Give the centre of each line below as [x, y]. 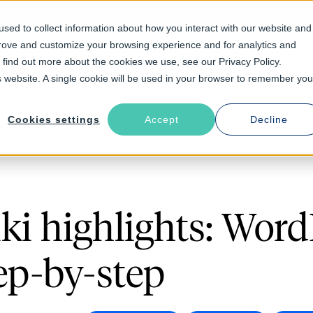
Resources [217, 51]
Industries [131, 51]
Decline [269, 120]
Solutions [49, 51]
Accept [161, 120]
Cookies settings [54, 120]
